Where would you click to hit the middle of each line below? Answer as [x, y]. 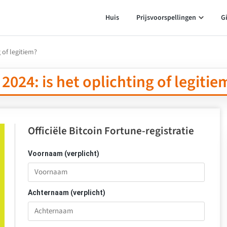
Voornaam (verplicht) [64, 154]
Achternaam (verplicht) [67, 193]
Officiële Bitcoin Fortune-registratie [111, 131]
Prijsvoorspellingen [166, 18]
